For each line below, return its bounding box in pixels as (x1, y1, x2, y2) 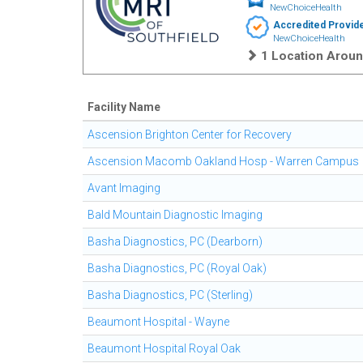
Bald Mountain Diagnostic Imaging (88, 208, 263, 221)
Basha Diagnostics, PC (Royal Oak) (88, 262, 267, 275)
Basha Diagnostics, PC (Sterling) (88, 288, 253, 301)
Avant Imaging (88, 181, 160, 194)
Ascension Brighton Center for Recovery (88, 128, 292, 141)
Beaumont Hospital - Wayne (88, 315, 229, 328)
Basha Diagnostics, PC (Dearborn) (88, 235, 263, 248)
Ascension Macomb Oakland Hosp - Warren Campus (88, 155, 359, 168)
